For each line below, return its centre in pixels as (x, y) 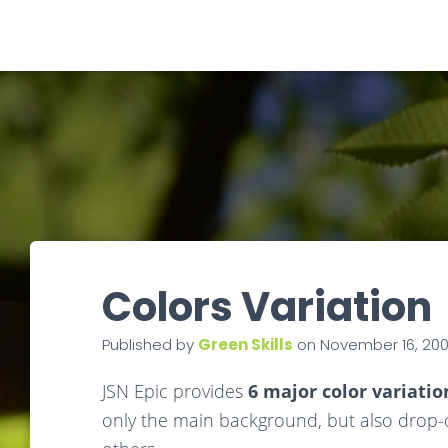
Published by (150, 344)
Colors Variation (267, 307)
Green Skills (245, 344)
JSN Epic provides (172, 391)
